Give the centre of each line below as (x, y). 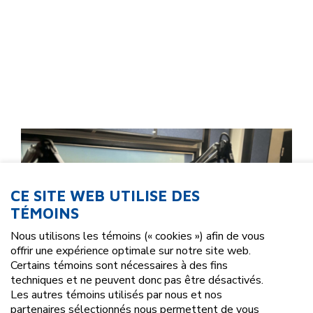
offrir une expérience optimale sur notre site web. (131, 250)
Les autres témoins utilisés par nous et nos (116, 294)
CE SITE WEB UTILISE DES (105, 195)
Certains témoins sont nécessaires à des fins (119, 265)
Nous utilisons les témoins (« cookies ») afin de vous (138, 236)
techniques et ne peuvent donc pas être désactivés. (137, 280)
